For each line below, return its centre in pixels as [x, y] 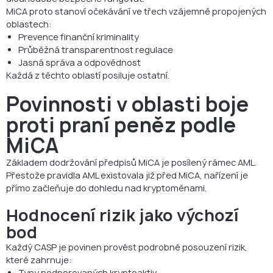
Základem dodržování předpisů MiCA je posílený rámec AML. [131, 162]
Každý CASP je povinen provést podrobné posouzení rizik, [127, 247]
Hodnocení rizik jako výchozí [122, 215]
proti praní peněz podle [121, 125]
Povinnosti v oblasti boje [128, 104]
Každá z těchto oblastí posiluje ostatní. [88, 75]
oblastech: [29, 24]
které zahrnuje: [39, 260]
